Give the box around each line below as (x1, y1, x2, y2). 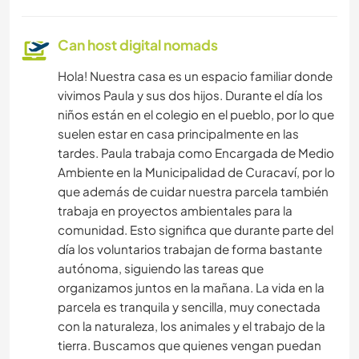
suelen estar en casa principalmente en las (58, 125, 299, 141)
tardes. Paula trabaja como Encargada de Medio (58, 144, 334, 160)
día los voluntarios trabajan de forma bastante (58, 240, 322, 256)
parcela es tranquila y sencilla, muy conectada (58, 298, 321, 314)
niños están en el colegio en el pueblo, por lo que (58, 106, 334, 122)
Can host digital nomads (58, 35, 218, 54)
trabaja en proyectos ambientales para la (58, 202, 292, 218)
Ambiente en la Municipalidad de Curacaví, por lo (58, 163, 335, 179)
